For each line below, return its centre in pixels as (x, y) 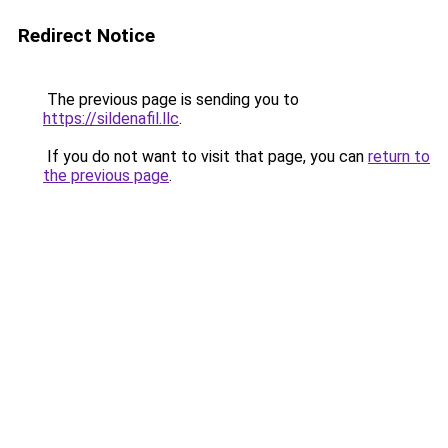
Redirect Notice (86, 35)
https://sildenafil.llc (111, 118)
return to (399, 156)
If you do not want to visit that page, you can (205, 156)
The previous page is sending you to (171, 99)
